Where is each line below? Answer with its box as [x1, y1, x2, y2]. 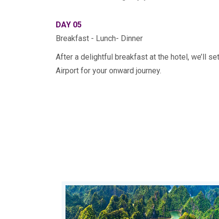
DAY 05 [56, 20, 82, 29]
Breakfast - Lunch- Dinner [56, 34, 143, 43]
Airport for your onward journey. [56, 66, 161, 75]
